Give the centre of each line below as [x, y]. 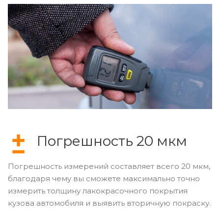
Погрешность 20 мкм [112, 141]
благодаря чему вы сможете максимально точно [104, 178]
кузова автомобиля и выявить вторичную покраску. [109, 203]
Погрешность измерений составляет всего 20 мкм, [109, 166]
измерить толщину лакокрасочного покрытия [98, 191]
